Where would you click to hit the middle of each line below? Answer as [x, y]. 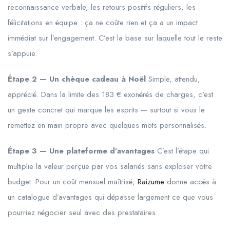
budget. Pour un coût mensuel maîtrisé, [73, 181]
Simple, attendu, [173, 79]
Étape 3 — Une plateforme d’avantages [81, 151]
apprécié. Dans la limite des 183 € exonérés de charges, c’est [110, 94]
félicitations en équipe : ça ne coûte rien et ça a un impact [103, 22]
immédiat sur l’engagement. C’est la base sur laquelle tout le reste [115, 38]
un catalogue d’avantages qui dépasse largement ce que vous [110, 197]
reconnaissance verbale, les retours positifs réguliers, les [102, 7]
